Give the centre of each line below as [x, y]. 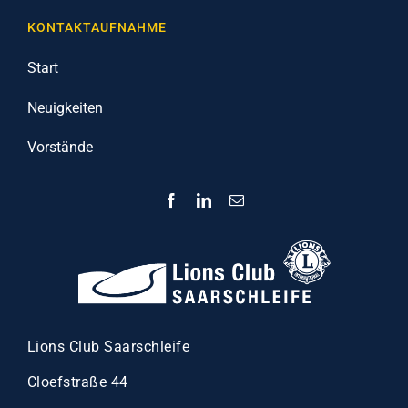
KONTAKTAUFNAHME [97, 28]
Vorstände [60, 148]
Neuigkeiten [65, 107]
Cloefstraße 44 [77, 382]
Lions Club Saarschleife [108, 347]
